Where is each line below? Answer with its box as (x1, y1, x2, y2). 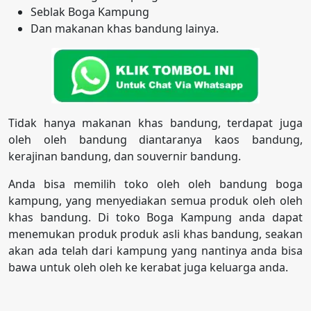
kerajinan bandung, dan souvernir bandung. (8, 148, 241, 164)
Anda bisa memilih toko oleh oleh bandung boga (8, 176, 303, 192)
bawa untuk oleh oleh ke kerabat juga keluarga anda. (8, 259, 288, 275)
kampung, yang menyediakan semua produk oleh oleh (8, 192, 303, 208)
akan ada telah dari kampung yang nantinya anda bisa (8, 242, 303, 258)
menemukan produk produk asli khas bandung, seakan (8, 226, 303, 242)
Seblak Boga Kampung (31, 3, 149, 19)
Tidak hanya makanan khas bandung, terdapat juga (8, 115, 303, 131)
